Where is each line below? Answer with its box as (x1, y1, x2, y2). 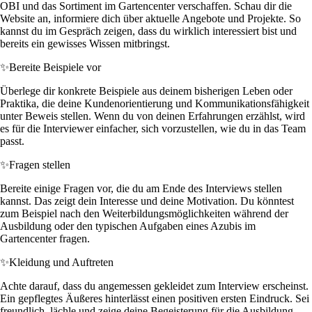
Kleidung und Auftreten (9, 256, 114, 268)
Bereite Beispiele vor (9, 61, 101, 73)
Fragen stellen (9, 158, 70, 171)
